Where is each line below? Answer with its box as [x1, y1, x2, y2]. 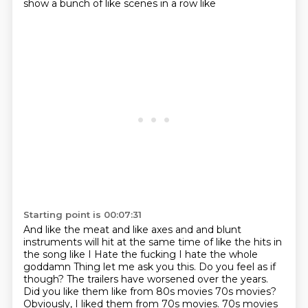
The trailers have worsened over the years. [66, 273, 268, 285]
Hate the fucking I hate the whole [93, 248, 258, 261]
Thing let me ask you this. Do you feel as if [73, 261, 276, 273]
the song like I [23, 248, 94, 261]
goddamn [23, 261, 74, 273]
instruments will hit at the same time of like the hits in [23, 236, 282, 248]
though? [23, 273, 67, 285]
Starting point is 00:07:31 [23, 209, 142, 220]
